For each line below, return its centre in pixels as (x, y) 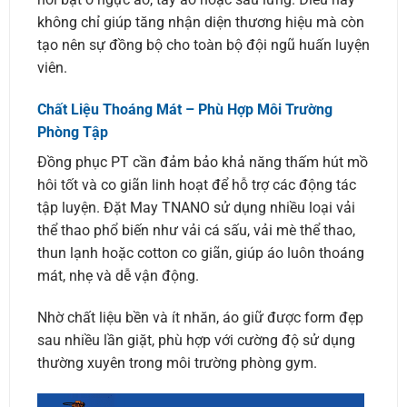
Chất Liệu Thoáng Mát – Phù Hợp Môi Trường (184, 110)
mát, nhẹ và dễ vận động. (118, 276)
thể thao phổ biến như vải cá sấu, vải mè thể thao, (196, 231)
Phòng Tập (72, 133)
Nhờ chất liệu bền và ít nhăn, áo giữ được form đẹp (200, 317)
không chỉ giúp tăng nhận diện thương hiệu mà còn (200, 23)
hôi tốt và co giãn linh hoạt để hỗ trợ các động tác (196, 185)
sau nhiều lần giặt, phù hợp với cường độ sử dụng (196, 340)
